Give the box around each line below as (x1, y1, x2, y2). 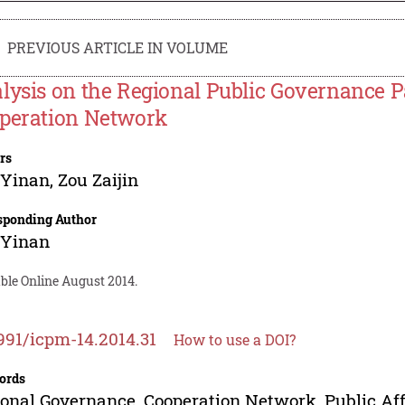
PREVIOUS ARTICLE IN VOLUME (7, 37, 229, 57)
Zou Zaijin (58, 167, 139, 191)
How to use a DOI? (174, 329, 297, 349)
